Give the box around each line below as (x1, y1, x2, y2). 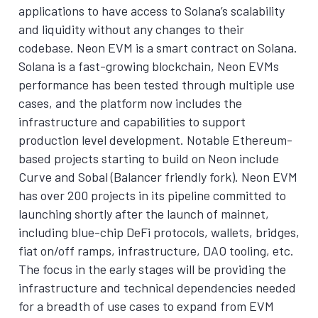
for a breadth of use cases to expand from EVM (18, 298, 274, 314)
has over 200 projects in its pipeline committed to (18, 187, 286, 203)
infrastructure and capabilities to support (18, 114, 246, 129)
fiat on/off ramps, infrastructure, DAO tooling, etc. (18, 243, 294, 258)
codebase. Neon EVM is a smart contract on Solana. (18, 40, 297, 55)
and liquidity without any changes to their (18, 21, 244, 37)
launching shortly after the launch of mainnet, (18, 206, 269, 221)
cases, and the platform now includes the (18, 95, 242, 111)
